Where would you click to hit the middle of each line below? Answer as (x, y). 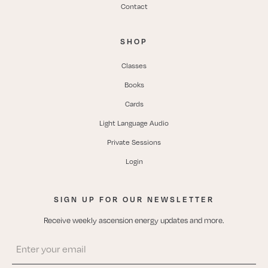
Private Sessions (134, 142)
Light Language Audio (134, 123)
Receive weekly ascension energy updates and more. (134, 220)
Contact (134, 7)
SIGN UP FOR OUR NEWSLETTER (134, 200)
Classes (134, 66)
